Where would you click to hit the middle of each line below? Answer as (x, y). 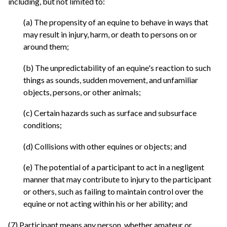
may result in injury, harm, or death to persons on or (110, 34)
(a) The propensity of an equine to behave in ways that (116, 22)
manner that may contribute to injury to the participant (117, 179)
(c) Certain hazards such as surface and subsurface (110, 113)
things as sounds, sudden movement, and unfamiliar (111, 80)
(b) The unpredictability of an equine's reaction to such (117, 67)
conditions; (43, 125)
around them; (46, 47)
